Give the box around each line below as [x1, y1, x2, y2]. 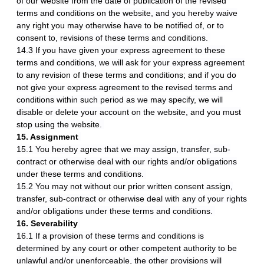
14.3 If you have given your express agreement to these [16, 45, 225, 55]
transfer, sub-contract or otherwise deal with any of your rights [16, 194, 247, 203]
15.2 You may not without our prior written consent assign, [16, 181, 233, 191]
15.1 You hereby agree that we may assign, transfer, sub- [16, 144, 230, 154]
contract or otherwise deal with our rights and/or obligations [16, 157, 237, 166]
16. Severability [16, 219, 78, 228]
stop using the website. [16, 120, 104, 129]
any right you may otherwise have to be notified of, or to [16, 21, 224, 30]
